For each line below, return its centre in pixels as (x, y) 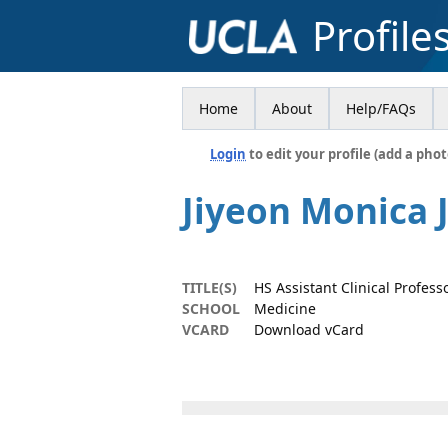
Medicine (285, 308)
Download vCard (309, 329)
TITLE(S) (209, 287)
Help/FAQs (381, 108)
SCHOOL (211, 308)
